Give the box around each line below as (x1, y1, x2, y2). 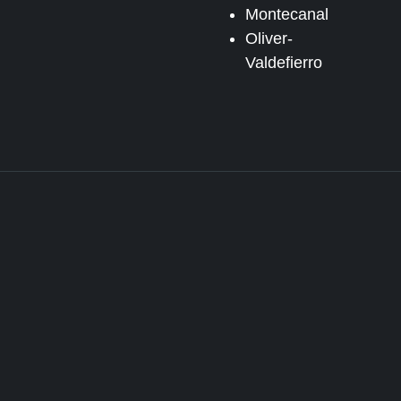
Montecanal (245, 5, 329, 23)
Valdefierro (245, 54, 323, 72)
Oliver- (245, 30, 294, 47)
